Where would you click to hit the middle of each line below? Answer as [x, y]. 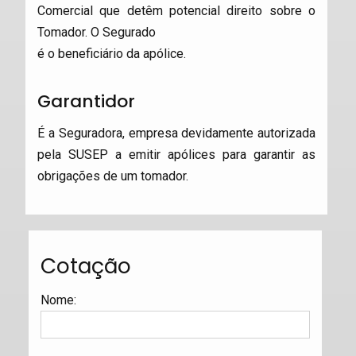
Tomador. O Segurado [96, 32]
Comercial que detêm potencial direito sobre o [176, 11]
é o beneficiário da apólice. [111, 54]
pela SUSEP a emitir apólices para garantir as [176, 155]
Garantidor [86, 101]
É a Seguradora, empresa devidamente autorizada [176, 133]
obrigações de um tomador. [112, 176]
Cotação [85, 266]
